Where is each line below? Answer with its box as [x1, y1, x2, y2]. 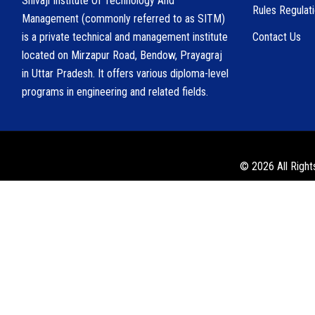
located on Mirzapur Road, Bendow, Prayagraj [22, 48, 222, 62]
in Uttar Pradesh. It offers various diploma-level [22, 66, 229, 80]
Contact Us [252, 30, 301, 44]
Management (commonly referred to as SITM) [22, 11, 225, 25]
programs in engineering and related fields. [22, 84, 208, 98]
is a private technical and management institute [22, 30, 228, 44]
